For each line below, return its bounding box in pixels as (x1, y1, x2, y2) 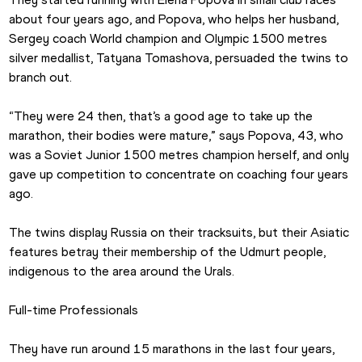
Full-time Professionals (9, 302, 139, 318)
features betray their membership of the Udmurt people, (9, 244, 326, 260)
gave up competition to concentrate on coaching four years (9, 166, 349, 183)
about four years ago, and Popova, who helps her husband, (9, 11, 339, 27)
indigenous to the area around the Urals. (9, 263, 235, 280)
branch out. (9, 69, 76, 86)
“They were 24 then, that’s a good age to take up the (9, 108, 314, 124)
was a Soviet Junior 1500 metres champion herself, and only (9, 147, 350, 163)
